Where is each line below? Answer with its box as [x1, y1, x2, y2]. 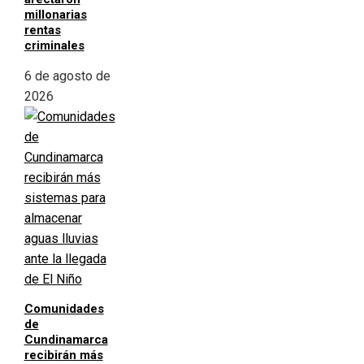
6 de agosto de [24, 68, 110, 84]
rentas [24, 23, 61, 38]
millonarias [24, 7, 87, 23]
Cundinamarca [24, 332, 108, 348]
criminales [24, 38, 84, 54]
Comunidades [24, 301, 104, 317]
